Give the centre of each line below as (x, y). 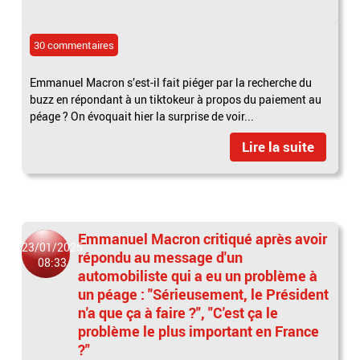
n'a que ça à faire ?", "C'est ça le (178, 312)
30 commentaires (74, 45)
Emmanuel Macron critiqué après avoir (203, 238)
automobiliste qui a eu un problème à (198, 275)
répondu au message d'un (161, 257)
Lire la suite (278, 146)
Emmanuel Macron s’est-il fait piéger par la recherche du (171, 82)
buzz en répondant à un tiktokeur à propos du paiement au (176, 99)
